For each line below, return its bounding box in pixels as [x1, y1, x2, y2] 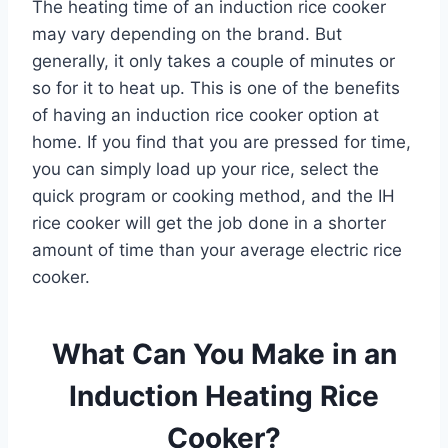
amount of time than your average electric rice [32, 239, 402, 260]
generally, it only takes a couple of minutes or [32, 50, 395, 71]
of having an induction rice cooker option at [32, 104, 379, 125]
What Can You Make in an [51, 336, 397, 371]
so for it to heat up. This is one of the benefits [32, 77, 400, 98]
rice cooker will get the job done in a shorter [32, 212, 386, 233]
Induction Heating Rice [69, 378, 379, 413]
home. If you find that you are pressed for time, [32, 131, 411, 152]
